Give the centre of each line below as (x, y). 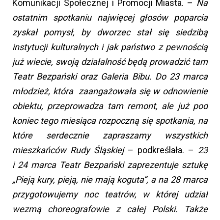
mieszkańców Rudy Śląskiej (68, 150)
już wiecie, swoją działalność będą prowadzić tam (110, 62)
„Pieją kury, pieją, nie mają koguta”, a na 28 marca (110, 180)
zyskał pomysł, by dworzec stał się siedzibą (110, 32)
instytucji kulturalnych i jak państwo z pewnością (110, 47)
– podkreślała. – (161, 150)
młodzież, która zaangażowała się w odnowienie (110, 91)
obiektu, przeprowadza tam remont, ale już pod (110, 106)
